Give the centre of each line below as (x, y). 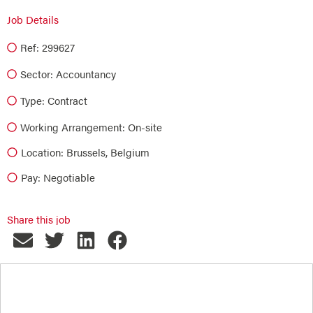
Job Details (33, 19)
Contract (67, 100)
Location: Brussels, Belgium (85, 152)
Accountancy (86, 74)
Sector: (37, 74)
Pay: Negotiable (58, 177)
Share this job (39, 219)
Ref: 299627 (48, 47)
